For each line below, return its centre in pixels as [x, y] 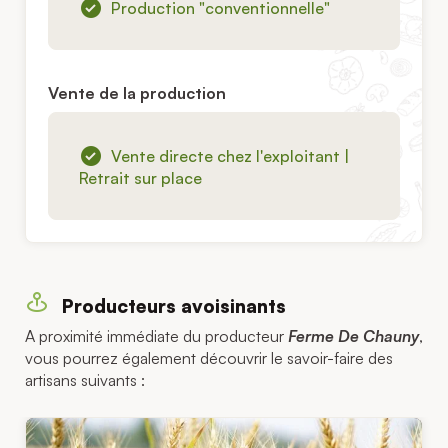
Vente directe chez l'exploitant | [230, 155]
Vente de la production [137, 92]
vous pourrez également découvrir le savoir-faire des [209, 358]
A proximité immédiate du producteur [156, 336]
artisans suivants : [85, 380]
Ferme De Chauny [353, 336]
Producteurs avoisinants [171, 306]
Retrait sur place [141, 177]
